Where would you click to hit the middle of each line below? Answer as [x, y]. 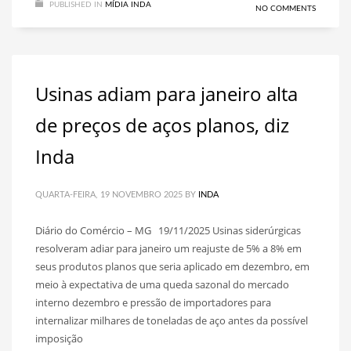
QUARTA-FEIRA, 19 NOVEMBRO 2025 [109, 195]
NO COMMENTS [286, 9]
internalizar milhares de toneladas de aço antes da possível [172, 320]
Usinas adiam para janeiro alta [166, 94]
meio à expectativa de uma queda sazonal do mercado [162, 284]
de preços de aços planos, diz [162, 125]
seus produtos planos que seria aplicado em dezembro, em [172, 266]
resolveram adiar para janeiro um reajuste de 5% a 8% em [168, 248]
